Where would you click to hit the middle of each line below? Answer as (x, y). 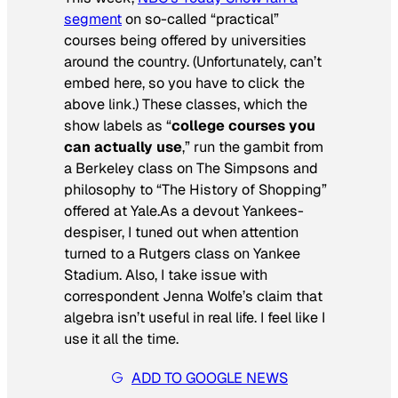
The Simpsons (243, 168)
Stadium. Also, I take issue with (166, 275)
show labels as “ (118, 125)
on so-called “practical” (200, 19)
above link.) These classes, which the (186, 104)
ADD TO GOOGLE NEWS (210, 378)
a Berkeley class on (130, 168)
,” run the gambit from (253, 147)
